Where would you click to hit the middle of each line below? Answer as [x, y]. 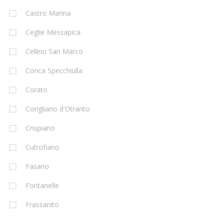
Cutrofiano [42, 147]
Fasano [37, 166]
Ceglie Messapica [53, 32]
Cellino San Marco [54, 52]
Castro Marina [48, 13]
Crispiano [40, 128]
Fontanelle [42, 186]
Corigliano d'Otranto [58, 109]
